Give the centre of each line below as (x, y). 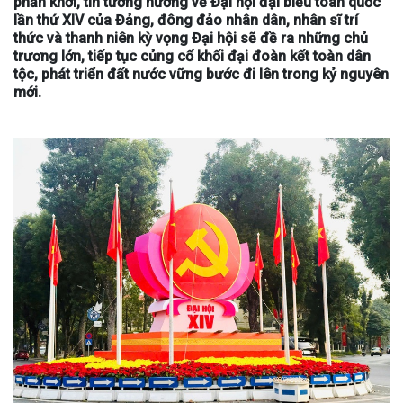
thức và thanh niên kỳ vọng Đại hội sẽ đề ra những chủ (191, 38)
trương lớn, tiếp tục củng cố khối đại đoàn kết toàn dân (192, 56)
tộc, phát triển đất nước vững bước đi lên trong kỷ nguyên (201, 74)
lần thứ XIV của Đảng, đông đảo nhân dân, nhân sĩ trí (186, 20)
